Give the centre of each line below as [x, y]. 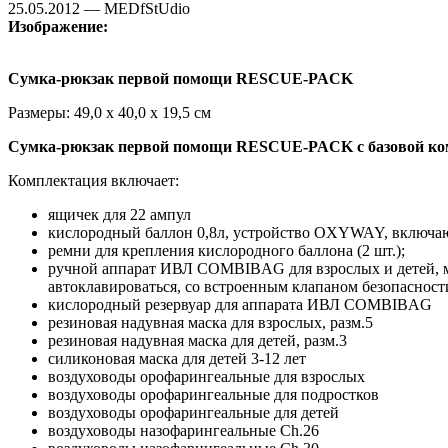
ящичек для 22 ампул [119, 214]
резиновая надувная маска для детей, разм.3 [197, 340]
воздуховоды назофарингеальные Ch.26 [183, 430]
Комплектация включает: [93, 180]
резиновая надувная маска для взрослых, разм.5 [210, 322]
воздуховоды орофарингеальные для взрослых [206, 376]
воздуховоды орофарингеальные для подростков [213, 394]
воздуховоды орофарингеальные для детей [193, 412]
